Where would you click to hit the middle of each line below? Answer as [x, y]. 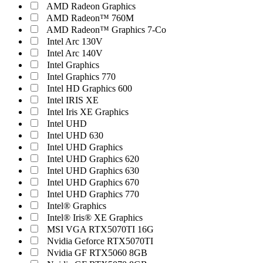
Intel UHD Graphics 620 [93, 159]
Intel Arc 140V [75, 53]
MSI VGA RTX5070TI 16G [100, 229]
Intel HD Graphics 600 [90, 88]
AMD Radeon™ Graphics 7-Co [106, 30]
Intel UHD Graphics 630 [93, 171]
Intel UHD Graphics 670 [93, 182]
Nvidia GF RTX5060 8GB [97, 253]
